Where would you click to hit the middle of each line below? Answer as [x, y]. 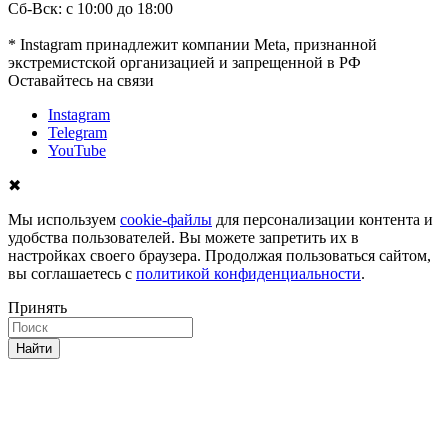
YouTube [77, 150]
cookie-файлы [166, 219]
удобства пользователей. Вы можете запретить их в [183, 237]
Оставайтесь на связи [81, 80]
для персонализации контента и [322, 219]
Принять [37, 307]
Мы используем [64, 219]
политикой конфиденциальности [248, 273]
